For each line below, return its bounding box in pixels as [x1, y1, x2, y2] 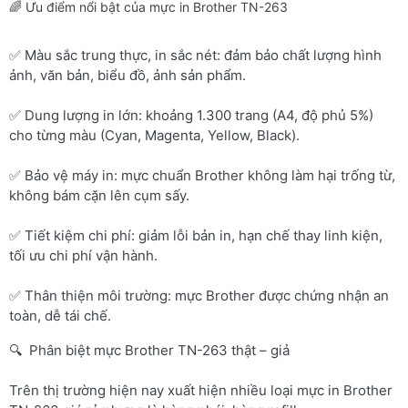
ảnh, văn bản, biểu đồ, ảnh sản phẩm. [9, 66, 246, 84]
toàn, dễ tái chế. [9, 306, 111, 324]
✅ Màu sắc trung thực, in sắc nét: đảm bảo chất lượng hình [9, 46, 382, 64]
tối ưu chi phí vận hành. [9, 246, 158, 264]
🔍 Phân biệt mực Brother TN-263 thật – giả [9, 341, 290, 359]
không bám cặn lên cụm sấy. [9, 186, 189, 204]
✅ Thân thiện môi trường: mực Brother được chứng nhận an [9, 286, 389, 304]
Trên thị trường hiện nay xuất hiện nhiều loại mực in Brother [9, 381, 393, 399]
